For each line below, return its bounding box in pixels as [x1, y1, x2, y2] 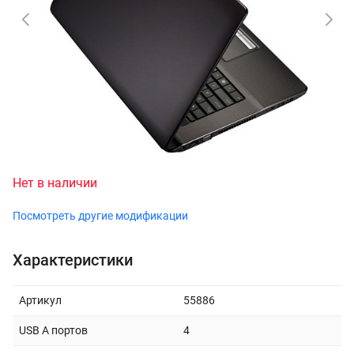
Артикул [19, 294, 62, 307]
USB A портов [19, 324, 88, 337]
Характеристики [13, 250, 133, 269]
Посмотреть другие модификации [13, 209, 188, 222]
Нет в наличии [13, 175, 97, 190]
